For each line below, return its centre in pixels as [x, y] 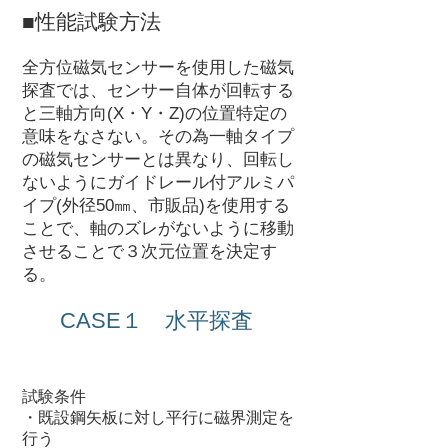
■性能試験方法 [91, 21]
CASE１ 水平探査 [156, 320]
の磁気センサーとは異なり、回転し [158, 159]
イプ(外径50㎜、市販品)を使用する [156, 205]
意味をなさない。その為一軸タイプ [158, 136]
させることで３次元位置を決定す [149, 251]
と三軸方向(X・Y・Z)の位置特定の [154, 113]
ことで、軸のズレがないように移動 [158, 228]
